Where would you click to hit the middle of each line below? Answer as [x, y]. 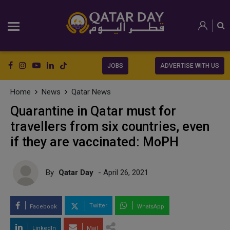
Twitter [98, 206]
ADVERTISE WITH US [190, 66]
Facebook [43, 207]
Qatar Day [76, 172]
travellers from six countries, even [110, 127]
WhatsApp [150, 207]
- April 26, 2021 [122, 172]
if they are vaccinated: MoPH [94, 142]
